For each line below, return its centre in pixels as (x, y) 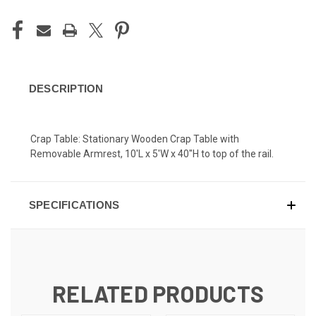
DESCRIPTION (66, 88)
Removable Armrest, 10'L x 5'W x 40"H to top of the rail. (152, 153)
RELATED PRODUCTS (158, 293)
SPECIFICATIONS (74, 205)
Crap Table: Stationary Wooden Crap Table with (135, 139)
